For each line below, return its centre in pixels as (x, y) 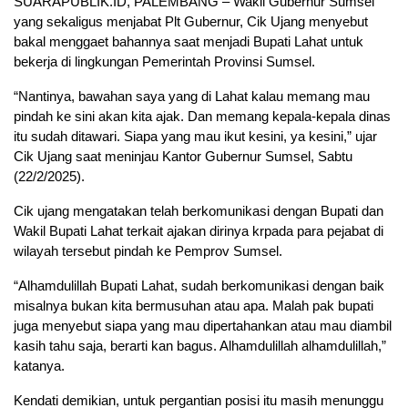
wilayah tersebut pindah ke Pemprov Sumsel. (148, 251)
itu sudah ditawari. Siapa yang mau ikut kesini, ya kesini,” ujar (195, 137)
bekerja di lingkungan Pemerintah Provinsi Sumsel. (164, 62)
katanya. (39, 366)
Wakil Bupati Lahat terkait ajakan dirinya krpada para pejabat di (199, 231)
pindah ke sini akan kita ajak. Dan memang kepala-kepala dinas (202, 117)
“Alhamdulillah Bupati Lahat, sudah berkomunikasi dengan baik (199, 286)
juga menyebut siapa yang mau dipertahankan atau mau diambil (203, 326)
